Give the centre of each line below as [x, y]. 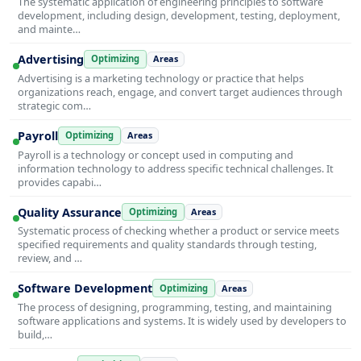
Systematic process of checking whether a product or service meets [178, 231]
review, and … [50, 258]
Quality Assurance [70, 212]
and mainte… [49, 29]
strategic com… [54, 105]
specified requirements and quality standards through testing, [167, 245]
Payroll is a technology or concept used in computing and [156, 154]
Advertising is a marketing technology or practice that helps [161, 78]
